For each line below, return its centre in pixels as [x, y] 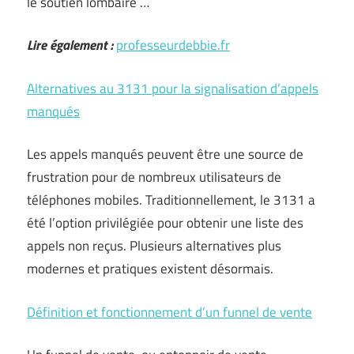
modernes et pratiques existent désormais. [150, 269]
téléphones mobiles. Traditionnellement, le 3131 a [171, 200]
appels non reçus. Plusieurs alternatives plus [154, 246]
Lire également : [70, 45]
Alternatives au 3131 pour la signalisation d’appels [173, 88]
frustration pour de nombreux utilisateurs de [154, 177]
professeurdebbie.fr [173, 45]
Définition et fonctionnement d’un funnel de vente [169, 312]
